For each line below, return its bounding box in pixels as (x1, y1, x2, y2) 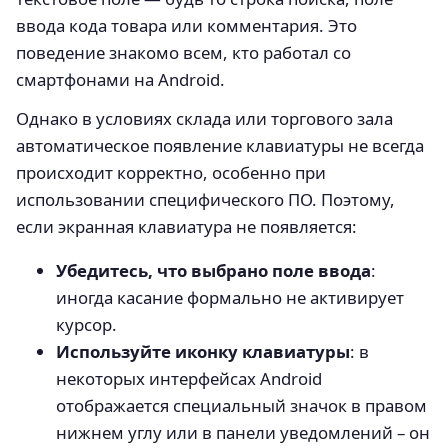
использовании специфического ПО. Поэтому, (16, 187, 395, 211)
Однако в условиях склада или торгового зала (16, 106, 393, 130)
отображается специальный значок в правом (56, 393, 427, 417)
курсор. (56, 312, 117, 336)
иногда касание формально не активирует (56, 285, 404, 309)
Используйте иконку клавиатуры (56, 339, 350, 363)
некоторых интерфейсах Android (56, 366, 322, 390)
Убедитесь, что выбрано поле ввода (56, 258, 371, 282)
